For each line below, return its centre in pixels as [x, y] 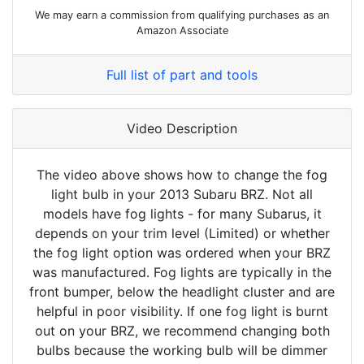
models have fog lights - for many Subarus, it [182, 214]
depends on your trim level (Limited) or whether [182, 234]
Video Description [182, 129]
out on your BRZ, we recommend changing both [182, 331]
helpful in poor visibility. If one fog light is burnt [182, 312]
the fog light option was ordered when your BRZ [182, 253]
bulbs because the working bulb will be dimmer [182, 351]
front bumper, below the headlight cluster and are [182, 292]
